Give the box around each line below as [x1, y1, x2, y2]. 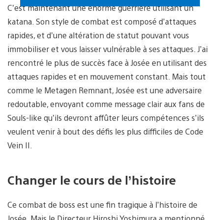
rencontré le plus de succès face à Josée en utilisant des [7, 57, 207, 68]
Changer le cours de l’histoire [7, 172, 176, 188]
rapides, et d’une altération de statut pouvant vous [7, 30, 189, 41]
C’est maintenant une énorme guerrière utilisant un [7, 2, 193, 13]
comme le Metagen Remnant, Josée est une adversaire [7, 85, 202, 96]
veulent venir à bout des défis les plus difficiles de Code [7, 126, 203, 137]
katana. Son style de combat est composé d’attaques [7, 16, 196, 27]
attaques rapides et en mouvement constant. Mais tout [7, 71, 206, 82]
